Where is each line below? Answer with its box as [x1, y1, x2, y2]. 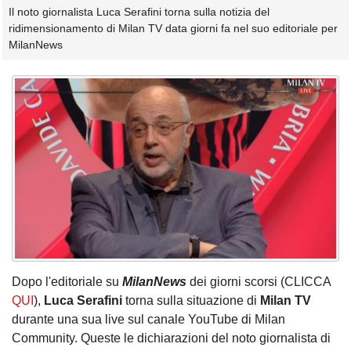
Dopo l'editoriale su [12, 275, 122, 289]
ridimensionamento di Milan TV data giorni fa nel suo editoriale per [9, 22, 338, 35]
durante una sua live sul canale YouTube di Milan [12, 313, 285, 327]
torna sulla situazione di [122, 294, 260, 308]
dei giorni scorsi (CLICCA [186, 275, 331, 289]
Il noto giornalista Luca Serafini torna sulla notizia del [9, 5, 270, 19]
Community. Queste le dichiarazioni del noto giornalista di [12, 331, 331, 346]
